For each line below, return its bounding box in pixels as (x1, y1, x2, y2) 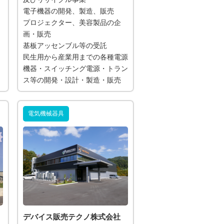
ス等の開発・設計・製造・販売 (23, 76, 121, 84)
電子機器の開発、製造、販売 (23, 7, 114, 15)
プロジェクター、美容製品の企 (23, 19, 121, 27)
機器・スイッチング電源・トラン (23, 65, 128, 73)
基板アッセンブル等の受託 (23, 42, 107, 50)
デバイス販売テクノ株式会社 (23, 212, 120, 221)
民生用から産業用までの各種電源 (23, 53, 128, 61)
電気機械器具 (28, 110, 64, 117)
